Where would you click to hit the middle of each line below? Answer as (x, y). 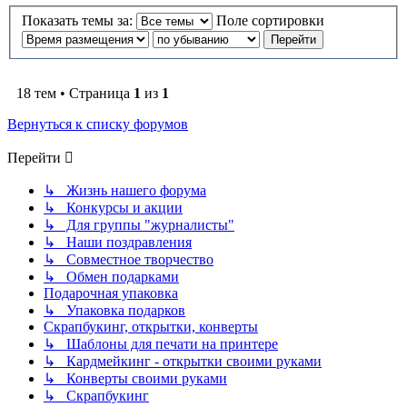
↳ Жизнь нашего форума (125, 190)
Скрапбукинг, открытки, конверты (151, 327)
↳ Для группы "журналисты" (139, 225)
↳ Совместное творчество (129, 259)
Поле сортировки (272, 20)
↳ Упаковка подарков (114, 310)
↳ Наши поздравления (118, 242)
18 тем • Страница (75, 93)
